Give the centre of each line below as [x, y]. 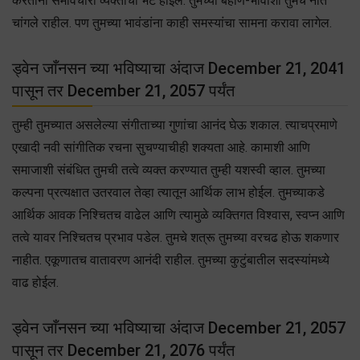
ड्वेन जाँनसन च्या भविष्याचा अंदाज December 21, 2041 [179, 68]
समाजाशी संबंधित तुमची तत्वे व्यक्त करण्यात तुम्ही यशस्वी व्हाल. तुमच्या [169, 170]
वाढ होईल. [35, 282]
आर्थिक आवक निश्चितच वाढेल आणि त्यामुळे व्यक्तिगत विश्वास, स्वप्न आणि [178, 215]
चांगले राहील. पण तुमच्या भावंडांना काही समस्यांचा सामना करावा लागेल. [172, 22]
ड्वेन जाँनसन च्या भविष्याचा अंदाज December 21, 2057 [179, 327]
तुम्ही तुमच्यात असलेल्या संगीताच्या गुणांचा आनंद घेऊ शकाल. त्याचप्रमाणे [175, 125]
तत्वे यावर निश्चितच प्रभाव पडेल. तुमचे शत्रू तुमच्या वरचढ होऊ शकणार [176, 237]
